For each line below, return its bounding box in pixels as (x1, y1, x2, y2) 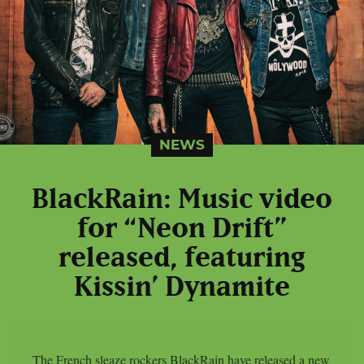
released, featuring (58, 244, 305, 272)
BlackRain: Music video (32, 185, 332, 214)
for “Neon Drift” (76, 214, 288, 243)
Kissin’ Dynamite (74, 273, 290, 301)
